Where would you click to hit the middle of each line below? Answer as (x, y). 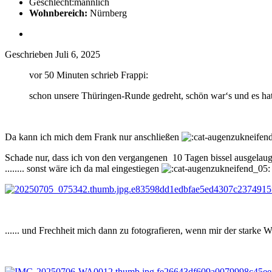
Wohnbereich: (58, 13)
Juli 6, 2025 (78, 55)
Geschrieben (30, 55)
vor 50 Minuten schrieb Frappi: (89, 75)
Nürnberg (107, 13)
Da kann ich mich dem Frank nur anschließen (93, 137)
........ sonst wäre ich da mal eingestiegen (83, 169)
